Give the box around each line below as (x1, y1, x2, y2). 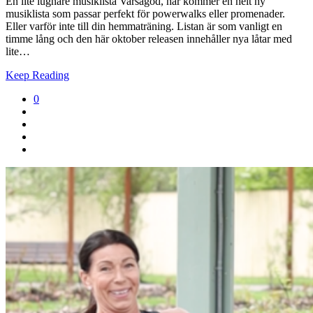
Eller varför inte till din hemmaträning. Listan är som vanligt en (6, 20, 282, 33)
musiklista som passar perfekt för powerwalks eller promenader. (6, 8, 285, 20)
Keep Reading (6, 69, 69, 82)
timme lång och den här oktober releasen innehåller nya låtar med (6, 33, 292, 45)
